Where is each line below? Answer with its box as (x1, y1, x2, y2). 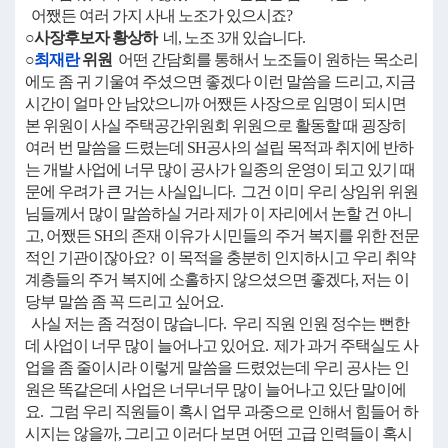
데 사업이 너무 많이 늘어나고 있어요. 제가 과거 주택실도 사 (25, 337, 418, 354)
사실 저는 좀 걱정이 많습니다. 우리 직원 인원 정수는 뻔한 (25, 315, 409, 332)
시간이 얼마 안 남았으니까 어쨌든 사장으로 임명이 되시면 (25, 95, 406, 112)
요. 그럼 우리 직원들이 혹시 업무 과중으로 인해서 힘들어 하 (25, 403, 418, 420)
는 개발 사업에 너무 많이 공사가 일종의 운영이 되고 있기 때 (25, 161, 415, 178)
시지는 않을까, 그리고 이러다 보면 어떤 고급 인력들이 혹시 (25, 425, 412, 442)
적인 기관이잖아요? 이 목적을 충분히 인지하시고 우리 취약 (25, 249, 415, 266)
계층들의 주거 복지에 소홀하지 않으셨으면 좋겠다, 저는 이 (25, 271, 409, 288)
